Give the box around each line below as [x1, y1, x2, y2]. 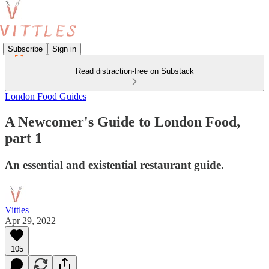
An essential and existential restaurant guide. [5, 158, 224, 171]
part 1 [5, 130, 42, 146]
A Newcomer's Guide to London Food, [5, 113, 240, 130]
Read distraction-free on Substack [75, 67, 194, 76]
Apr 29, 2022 [5, 215, 56, 226]
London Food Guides [5, 91, 86, 101]
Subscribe [8, 44, 43, 53]
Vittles [5, 204, 29, 215]
